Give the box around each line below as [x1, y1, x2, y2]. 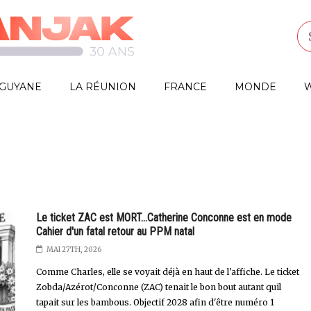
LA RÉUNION [69, 81, 136, 93]
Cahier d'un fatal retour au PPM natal [35, 225, 194, 238]
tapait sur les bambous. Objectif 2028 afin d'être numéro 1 [35, 297, 274, 308]
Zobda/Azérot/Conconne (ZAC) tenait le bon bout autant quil [35, 282, 281, 292]
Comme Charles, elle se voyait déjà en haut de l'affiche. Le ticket [35, 267, 299, 277]
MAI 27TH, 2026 [46, 245, 101, 254]
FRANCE [164, 81, 207, 93]
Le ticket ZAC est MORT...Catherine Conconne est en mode [35, 211, 292, 224]
